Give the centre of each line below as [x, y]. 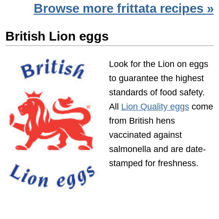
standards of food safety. [157, 92]
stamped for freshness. [153, 163]
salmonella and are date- [157, 149]
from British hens [142, 120]
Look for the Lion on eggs [158, 64]
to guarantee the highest [156, 78]
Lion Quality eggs [155, 106]
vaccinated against [145, 134]
